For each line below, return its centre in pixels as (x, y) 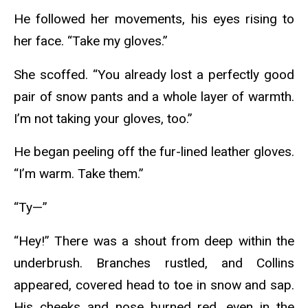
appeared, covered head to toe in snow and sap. (154, 285)
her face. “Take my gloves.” (92, 41)
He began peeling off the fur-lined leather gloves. (154, 152)
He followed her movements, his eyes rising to (154, 19)
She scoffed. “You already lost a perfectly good (154, 74)
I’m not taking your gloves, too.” (105, 118)
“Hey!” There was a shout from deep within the (154, 241)
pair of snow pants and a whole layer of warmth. (154, 96)
